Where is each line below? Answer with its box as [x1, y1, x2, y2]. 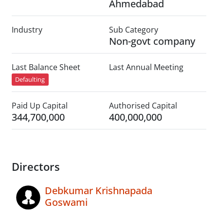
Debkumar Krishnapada [45, 184, 152, 198]
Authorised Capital [109, 100, 177, 111]
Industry [12, 24, 42, 35]
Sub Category [109, 24, 158, 35]
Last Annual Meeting [109, 62, 183, 73]
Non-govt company [109, 35, 195, 48]
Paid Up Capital [12, 100, 68, 111]
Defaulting [15, 75, 45, 84]
